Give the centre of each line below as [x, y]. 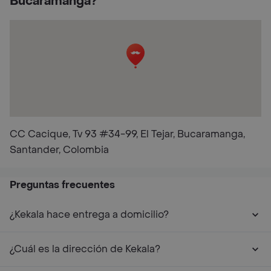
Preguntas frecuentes [62, 185]
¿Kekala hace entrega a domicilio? [89, 214]
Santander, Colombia [59, 150]
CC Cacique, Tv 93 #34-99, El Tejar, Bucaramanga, [127, 134]
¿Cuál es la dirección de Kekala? [85, 249]
